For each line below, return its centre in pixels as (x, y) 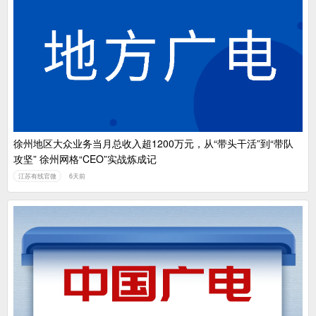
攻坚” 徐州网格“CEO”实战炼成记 (85, 158)
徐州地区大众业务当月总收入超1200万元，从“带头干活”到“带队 (153, 143)
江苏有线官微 (37, 176)
